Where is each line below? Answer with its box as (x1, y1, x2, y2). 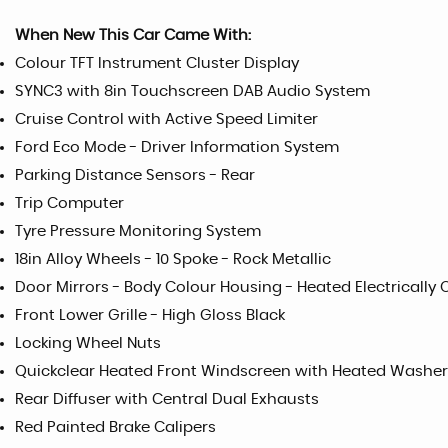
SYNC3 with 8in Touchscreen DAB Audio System (15, 84, 370, 100)
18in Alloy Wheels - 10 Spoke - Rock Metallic (15, 252, 331, 268)
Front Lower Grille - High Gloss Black (15, 308, 285, 324)
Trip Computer (15, 196, 124, 212)
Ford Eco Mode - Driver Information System (15, 140, 339, 156)
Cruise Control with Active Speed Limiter (15, 112, 318, 128)
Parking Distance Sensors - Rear (15, 168, 255, 184)
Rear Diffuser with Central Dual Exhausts (15, 392, 319, 408)
